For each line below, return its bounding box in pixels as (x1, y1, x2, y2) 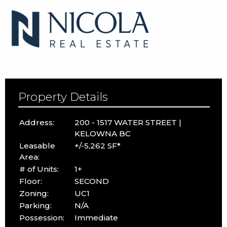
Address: (19, 117, 54, 127)
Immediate (74, 212, 118, 222)
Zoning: (19, 188, 49, 198)
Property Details (18, 89, 108, 104)
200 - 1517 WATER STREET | (74, 117, 181, 127)
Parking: (19, 200, 52, 210)
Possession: (19, 212, 64, 222)
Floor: (19, 176, 42, 186)
